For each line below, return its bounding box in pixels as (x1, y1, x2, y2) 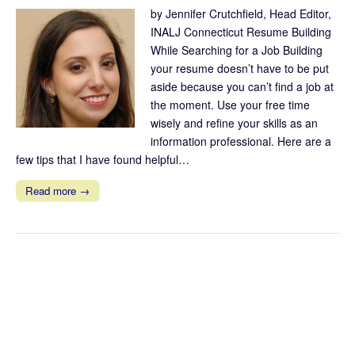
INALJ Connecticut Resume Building (151, 23, 331, 40)
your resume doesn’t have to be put (151, 59, 329, 76)
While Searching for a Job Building (151, 41, 323, 58)
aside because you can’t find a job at (151, 78, 334, 94)
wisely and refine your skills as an (151, 114, 318, 131)
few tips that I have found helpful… (16, 151, 189, 167)
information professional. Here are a (151, 132, 331, 149)
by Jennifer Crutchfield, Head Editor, (151, 5, 331, 21)
